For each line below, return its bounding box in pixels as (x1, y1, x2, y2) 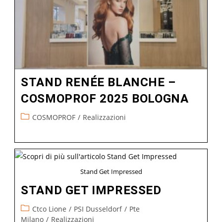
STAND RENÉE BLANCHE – (21, 75, 176, 90)
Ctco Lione (32, 204, 67, 214)
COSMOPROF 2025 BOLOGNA (21, 92, 189, 106)
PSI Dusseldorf (74, 204, 122, 214)
